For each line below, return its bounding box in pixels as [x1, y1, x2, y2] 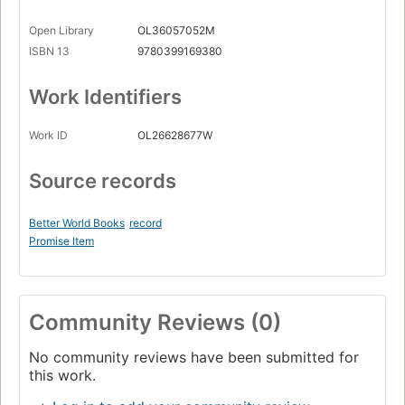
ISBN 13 [29, 44, 70, 59]
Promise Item [29, 234, 94, 249]
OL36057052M [137, 24, 215, 38]
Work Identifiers [29, 85, 182, 109]
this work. [29, 366, 96, 385]
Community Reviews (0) [29, 309, 281, 336]
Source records [29, 169, 176, 193]
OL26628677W [137, 128, 212, 143]
